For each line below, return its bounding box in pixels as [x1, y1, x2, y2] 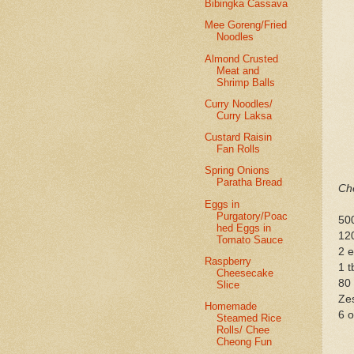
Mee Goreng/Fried [205, 19, 288, 32]
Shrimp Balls [217, 76, 276, 88]
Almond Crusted [205, 52, 279, 65]
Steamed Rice [217, 311, 282, 324]
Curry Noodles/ [205, 97, 273, 110]
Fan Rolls [217, 143, 261, 156]
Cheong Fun [217, 335, 273, 348]
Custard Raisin [205, 131, 273, 144]
